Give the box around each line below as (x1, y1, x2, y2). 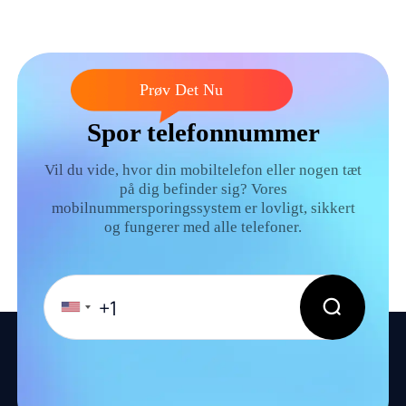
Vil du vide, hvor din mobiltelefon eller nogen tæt (44, 161, 362, 179)
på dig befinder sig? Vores (119, 180, 287, 198)
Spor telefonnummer (86, 118, 320, 148)
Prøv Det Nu (140, 81, 224, 100)
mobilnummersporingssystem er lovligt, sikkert (51, 199, 355, 217)
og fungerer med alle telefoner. (104, 218, 302, 237)
